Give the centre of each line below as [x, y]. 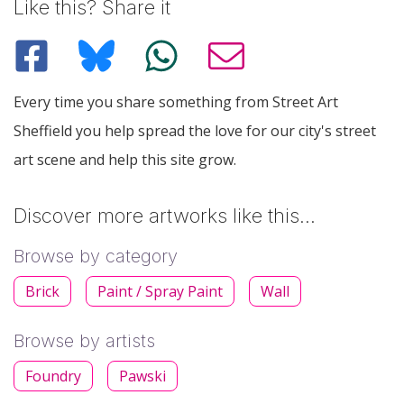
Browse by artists [84, 340]
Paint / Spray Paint [160, 291]
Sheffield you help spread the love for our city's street [195, 130]
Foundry [53, 376]
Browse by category [96, 256]
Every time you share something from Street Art [176, 101]
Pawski [142, 376]
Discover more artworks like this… [165, 215]
